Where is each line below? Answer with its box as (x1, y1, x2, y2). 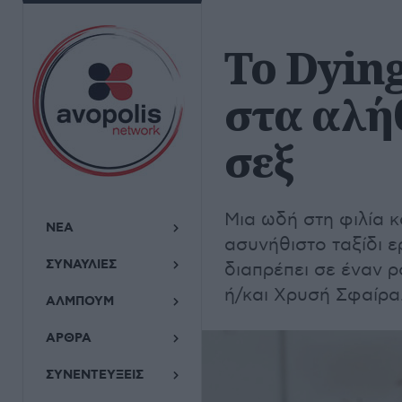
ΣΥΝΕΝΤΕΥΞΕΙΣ (46, 367, 144, 383)
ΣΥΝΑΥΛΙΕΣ (46, 257, 117, 273)
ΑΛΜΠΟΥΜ (46, 293, 114, 310)
